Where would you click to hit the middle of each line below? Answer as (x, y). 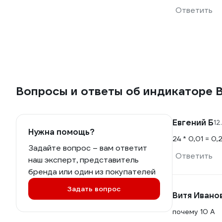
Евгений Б (193, 123)
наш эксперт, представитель (83, 160)
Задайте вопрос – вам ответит (88, 148)
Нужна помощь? (61, 132)
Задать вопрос (94, 189)
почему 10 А (194, 212)
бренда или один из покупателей (92, 172)
